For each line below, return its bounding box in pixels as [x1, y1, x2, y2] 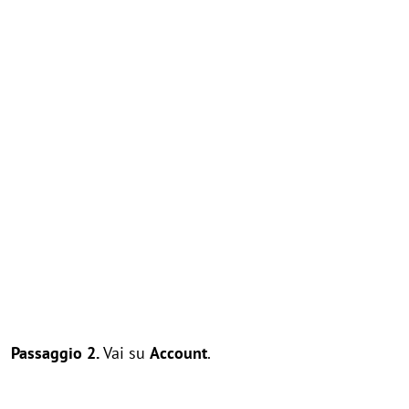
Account [150, 342, 207, 363]
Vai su [100, 342, 150, 363]
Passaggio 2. [11, 342, 100, 363]
